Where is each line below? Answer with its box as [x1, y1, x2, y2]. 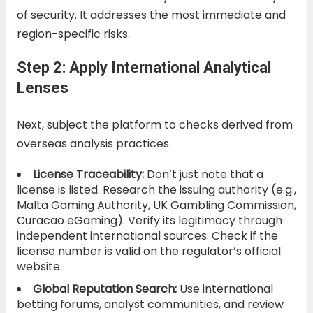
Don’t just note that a [143, 166, 263, 182]
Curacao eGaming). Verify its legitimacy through [16, 212, 282, 228]
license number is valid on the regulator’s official [16, 242, 281, 259]
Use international [176, 280, 273, 297]
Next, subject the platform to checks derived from [16, 116, 293, 133]
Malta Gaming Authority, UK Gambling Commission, [16, 196, 296, 213]
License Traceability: [32, 166, 144, 182]
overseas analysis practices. [16, 135, 171, 152]
